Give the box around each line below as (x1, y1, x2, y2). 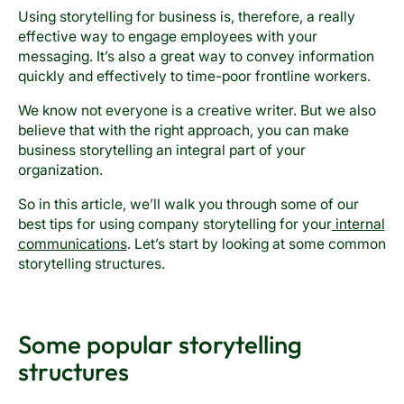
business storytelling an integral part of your (17, 141, 306, 159)
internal (331, 215, 385, 233)
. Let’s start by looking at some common (126, 234, 386, 252)
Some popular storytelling (17, 327, 302, 360)
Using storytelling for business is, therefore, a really (17, 8, 355, 26)
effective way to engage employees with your (17, 28, 317, 46)
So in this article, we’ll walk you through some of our (17, 195, 359, 213)
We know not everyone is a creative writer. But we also (17, 101, 376, 119)
